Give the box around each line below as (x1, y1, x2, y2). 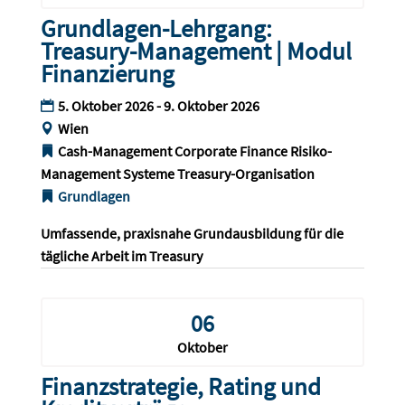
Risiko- (289, 142, 332, 161)
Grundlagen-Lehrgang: (40, 13, 272, 44)
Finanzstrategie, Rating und (40, 371, 321, 402)
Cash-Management (57, 142, 172, 161)
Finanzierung (40, 58, 174, 89)
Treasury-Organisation (176, 165, 315, 184)
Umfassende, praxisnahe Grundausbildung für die (40, 224, 346, 243)
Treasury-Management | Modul (40, 35, 352, 67)
